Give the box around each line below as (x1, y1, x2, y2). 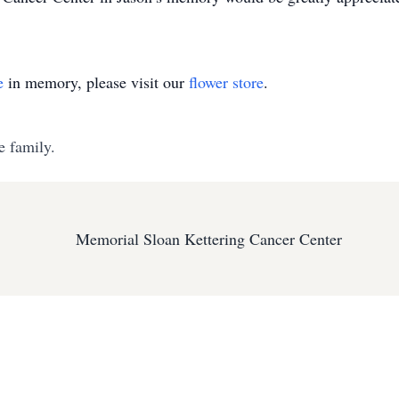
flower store (189, 71, 264, 93)
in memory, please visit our (4, 71, 189, 93)
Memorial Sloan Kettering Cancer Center (75, 228, 342, 249)
